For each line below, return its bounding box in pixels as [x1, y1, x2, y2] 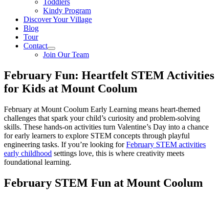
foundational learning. [4, 157, 71, 166]
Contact [23, 42, 47, 50]
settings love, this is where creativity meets [52, 149, 184, 157]
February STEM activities [126, 140, 206, 149]
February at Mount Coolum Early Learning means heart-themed [4, 105, 200, 113]
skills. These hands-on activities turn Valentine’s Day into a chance [4, 122, 209, 131]
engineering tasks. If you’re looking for [4, 140, 126, 149]
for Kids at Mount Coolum [4, 82, 137, 95]
